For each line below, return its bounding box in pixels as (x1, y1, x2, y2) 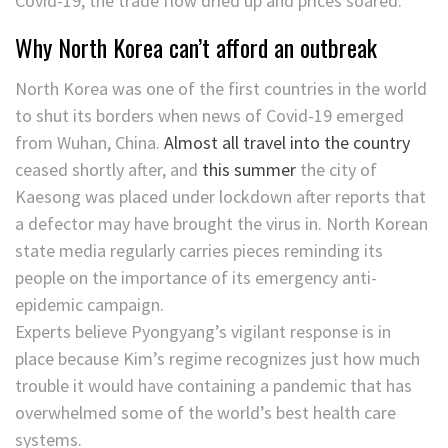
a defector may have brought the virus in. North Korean (15, 212, 428, 236)
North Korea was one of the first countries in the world (15, 77, 427, 101)
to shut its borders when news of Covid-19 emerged (15, 104, 404, 128)
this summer (202, 158, 296, 182)
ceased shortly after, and (15, 158, 202, 182)
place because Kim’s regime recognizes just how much (15, 347, 420, 371)
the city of (296, 158, 377, 182)
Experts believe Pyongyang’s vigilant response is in (15, 320, 391, 344)
